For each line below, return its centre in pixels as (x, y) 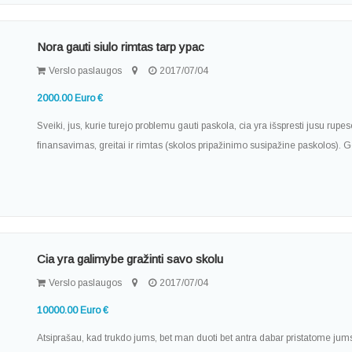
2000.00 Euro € (70, 99)
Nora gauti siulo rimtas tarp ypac (121, 47)
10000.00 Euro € (73, 311)
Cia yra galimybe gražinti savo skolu (130, 259)
